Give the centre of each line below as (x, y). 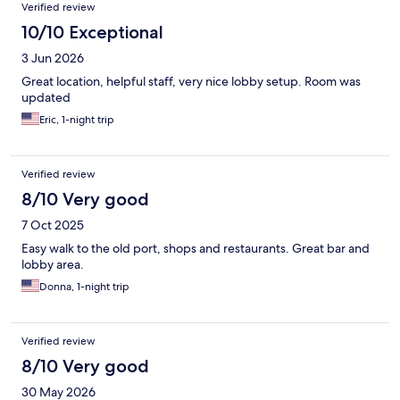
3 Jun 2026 (53, 58)
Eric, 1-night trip (77, 119)
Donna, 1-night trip (84, 286)
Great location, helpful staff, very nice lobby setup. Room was (191, 81)
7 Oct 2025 (53, 225)
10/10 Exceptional (92, 32)
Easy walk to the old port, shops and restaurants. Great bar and (196, 248)
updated (46, 97)
